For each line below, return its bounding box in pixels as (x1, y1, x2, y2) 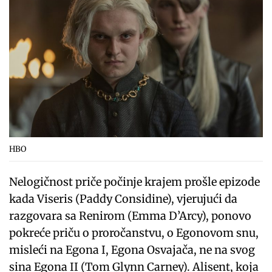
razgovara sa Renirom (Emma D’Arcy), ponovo (9, 209, 252, 223)
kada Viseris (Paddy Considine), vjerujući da (9, 192, 238, 206)
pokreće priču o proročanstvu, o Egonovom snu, (9, 226, 259, 240)
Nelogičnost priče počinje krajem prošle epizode (9, 175, 260, 189)
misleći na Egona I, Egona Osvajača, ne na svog (9, 243, 256, 257)
